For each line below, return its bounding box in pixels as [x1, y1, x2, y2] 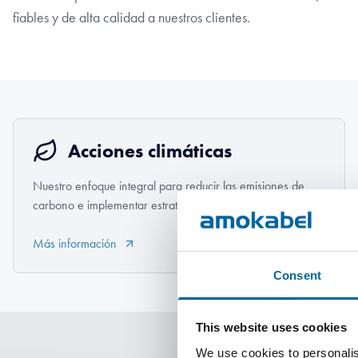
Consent [273, 268, 321, 282]
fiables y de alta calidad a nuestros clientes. [13, 9, 250, 26]
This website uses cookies [195, 320, 347, 335]
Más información [33, 236, 117, 251]
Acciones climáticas [68, 139, 232, 162]
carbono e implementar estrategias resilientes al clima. [33, 197, 300, 213]
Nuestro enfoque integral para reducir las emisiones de [33, 178, 304, 193]
